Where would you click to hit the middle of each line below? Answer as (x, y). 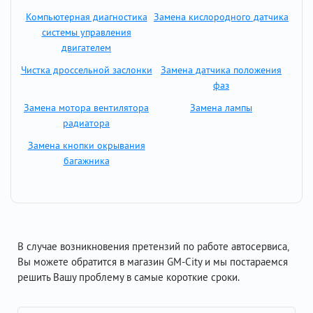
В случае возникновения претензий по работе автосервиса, (153, 246)
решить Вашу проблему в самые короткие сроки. (129, 277)
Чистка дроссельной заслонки (86, 70)
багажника (86, 161)
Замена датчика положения (221, 70)
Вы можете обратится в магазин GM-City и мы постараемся (153, 262)
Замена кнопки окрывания (86, 145)
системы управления (86, 32)
